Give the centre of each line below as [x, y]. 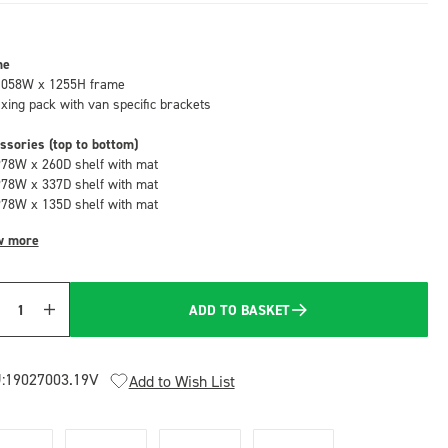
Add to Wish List [181, 381]
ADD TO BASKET [240, 309]
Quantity [34, 320]
